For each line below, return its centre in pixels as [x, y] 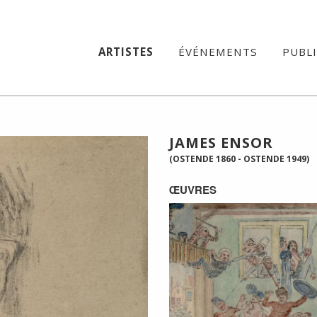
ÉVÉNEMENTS [218, 52]
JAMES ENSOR [221, 143]
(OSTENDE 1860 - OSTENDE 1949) [239, 159]
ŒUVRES [193, 190]
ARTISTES [126, 52]
